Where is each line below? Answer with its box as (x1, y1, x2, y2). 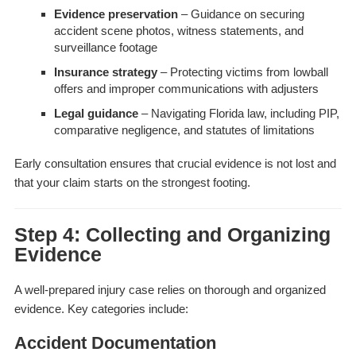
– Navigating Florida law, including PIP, (137, 106, 339, 121)
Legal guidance (53, 106, 138, 121)
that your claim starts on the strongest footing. (14, 176, 250, 190)
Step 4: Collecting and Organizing (14, 223, 331, 246)
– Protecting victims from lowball (157, 65, 328, 79)
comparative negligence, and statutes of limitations (53, 123, 315, 137)
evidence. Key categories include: (14, 302, 188, 316)
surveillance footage (53, 41, 157, 55)
